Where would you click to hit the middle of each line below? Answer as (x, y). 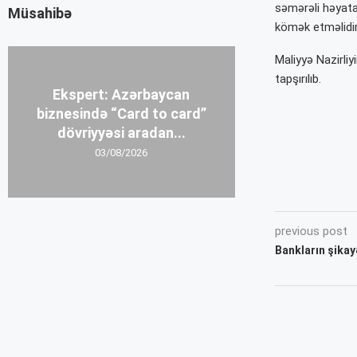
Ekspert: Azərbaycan (122, 95)
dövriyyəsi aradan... (121, 133)
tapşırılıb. (298, 79)
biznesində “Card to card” (121, 114)
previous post (311, 231)
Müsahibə (40, 14)
